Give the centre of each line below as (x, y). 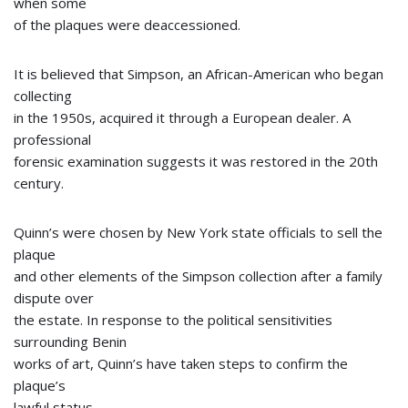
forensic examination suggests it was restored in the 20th (196, 161)
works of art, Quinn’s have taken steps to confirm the (181, 363)
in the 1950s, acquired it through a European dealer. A (182, 117)
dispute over (54, 298)
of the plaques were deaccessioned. (127, 25)
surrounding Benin (70, 342)
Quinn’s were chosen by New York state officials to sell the (198, 232)
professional (52, 139)
